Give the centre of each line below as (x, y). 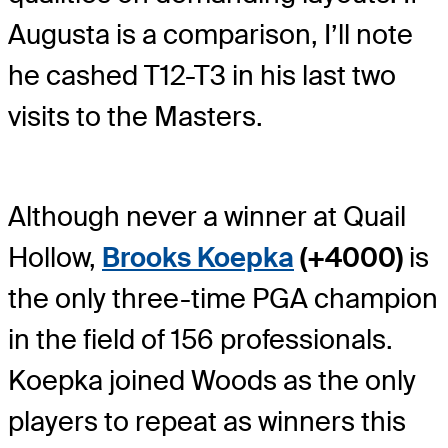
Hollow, (55, 257)
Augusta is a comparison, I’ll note (210, 34)
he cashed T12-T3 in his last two (202, 75)
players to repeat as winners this (207, 421)
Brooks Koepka (198, 257)
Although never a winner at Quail (207, 216)
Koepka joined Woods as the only (212, 380)
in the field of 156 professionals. (200, 339)
